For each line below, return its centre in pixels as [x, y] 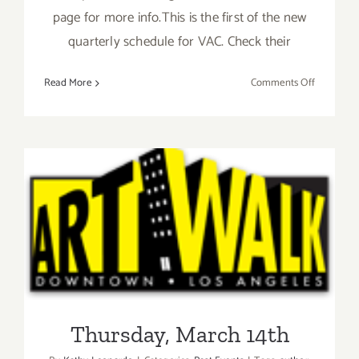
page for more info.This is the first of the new [179, 18]
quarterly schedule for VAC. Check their [179, 42]
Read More [68, 83]
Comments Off [282, 83]
